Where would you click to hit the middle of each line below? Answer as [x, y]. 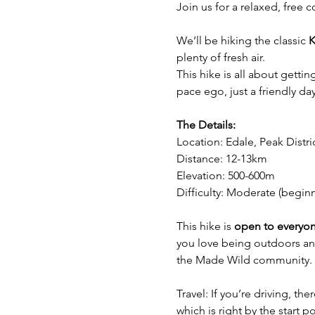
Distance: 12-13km [223, 158]
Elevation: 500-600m [225, 175]
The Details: [206, 124]
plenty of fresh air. [220, 57]
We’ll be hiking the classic [242, 40]
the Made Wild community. [244, 259]
